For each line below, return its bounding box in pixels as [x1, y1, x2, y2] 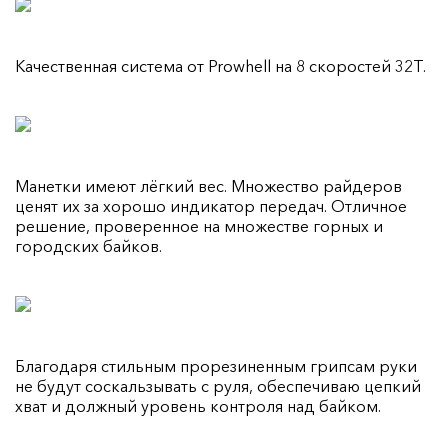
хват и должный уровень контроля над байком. [15, 395, 381, 416]
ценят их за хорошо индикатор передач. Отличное [15, 195, 407, 216]
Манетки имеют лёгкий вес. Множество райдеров [15, 175, 402, 196]
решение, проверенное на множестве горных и [15, 215, 383, 236]
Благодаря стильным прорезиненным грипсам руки [15, 355, 417, 376]
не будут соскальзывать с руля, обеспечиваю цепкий [15, 375, 421, 396]
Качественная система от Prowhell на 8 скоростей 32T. [15, 55, 426, 76]
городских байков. [15, 235, 162, 256]
